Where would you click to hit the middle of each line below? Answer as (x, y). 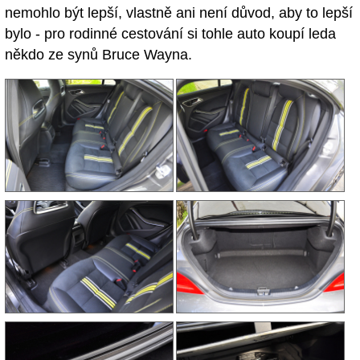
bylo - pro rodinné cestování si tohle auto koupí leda (170, 34)
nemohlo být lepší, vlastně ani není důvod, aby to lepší (179, 13)
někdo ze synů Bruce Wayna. (98, 55)
